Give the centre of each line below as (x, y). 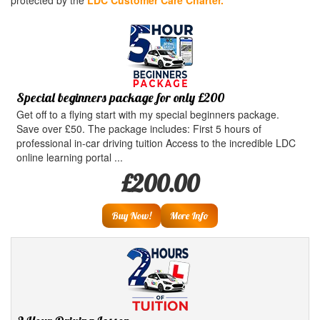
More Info (189, 216)
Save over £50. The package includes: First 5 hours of (139, 129)
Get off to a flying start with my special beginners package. (148, 114)
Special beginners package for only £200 (120, 97)
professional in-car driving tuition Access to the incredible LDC (156, 143)
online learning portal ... (70, 157)
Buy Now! (131, 216)
